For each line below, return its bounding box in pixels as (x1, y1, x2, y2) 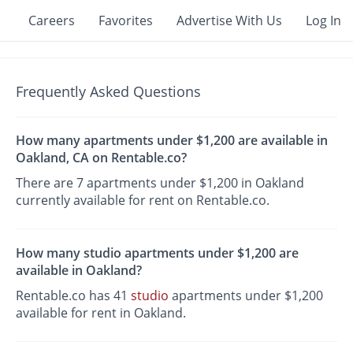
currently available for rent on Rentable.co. (16, 191, 270, 210)
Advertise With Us (176, 12, 282, 29)
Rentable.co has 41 (16, 286, 132, 304)
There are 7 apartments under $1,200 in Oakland (16, 174, 305, 192)
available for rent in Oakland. (16, 303, 187, 321)
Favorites (98, 12, 153, 29)
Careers (28, 12, 75, 29)
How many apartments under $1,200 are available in (16, 132, 329, 150)
